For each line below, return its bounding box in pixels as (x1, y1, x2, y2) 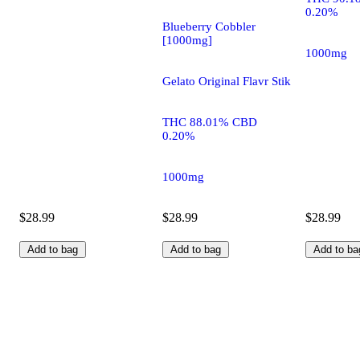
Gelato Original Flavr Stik (162, 74, 291, 88)
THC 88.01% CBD (162, 115, 257, 129)
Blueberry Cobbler (162, 19, 256, 33)
